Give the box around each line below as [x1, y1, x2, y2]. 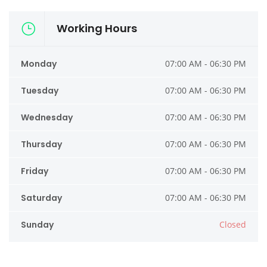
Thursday [21, 138, 62, 150]
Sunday [21, 219, 54, 231]
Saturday [21, 192, 62, 204]
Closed [219, 219, 246, 230]
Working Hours [57, 21, 137, 36]
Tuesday [21, 85, 58, 97]
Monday [21, 58, 57, 70]
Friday [21, 165, 48, 177]
